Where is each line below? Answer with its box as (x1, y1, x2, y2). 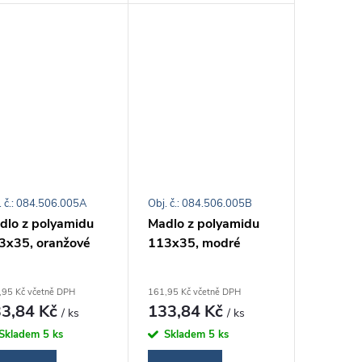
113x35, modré (148, 234, 242, 252)
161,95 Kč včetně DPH (148, 286, 242, 298)
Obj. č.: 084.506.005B (148, 196, 253, 211)
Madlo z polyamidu (148, 215, 260, 233)
